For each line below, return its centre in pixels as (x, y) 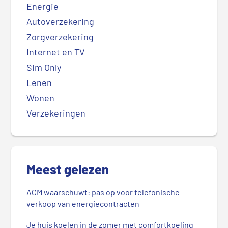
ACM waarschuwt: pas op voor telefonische (103, 192)
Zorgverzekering (60, 37)
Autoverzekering (61, 22)
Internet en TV (56, 52)
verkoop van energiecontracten (83, 204)
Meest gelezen (68, 169)
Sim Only (44, 67)
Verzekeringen (56, 113)
